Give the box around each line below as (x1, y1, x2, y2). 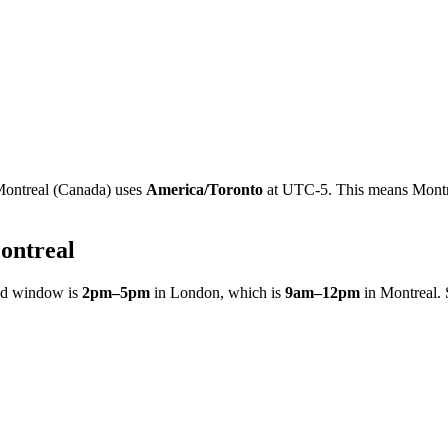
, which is (220, 283, 281, 301)
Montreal (380, 283, 437, 301)
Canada (58, 180, 106, 198)
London (170, 283, 220, 301)
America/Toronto (146, 180, 263, 198)
